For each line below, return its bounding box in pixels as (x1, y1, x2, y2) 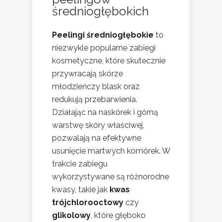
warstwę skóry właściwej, (52, 120, 144, 130)
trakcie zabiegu (52, 159, 108, 168)
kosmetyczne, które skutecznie (52, 55, 166, 65)
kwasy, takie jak (52, 184, 110, 194)
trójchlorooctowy (52, 197, 123, 207)
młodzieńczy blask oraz (52, 81, 140, 91)
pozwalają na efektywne (52, 133, 141, 143)
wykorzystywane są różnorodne (52, 171, 169, 181)
